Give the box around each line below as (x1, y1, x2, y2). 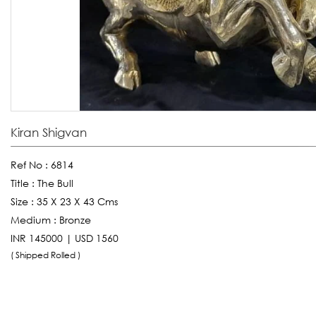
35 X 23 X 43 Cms (37, 195, 118, 207)
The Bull (37, 176, 73, 189)
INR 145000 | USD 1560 (11, 231, 119, 244)
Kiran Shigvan (11, 124, 87, 140)
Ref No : (11, 158, 51, 171)
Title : (11, 176, 37, 189)
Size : (11, 195, 37, 207)
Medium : (11, 213, 59, 226)
